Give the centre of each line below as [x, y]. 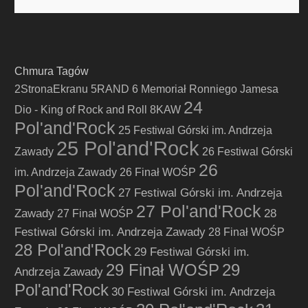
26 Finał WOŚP [158, 172]
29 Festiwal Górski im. [192, 252]
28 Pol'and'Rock [73, 250]
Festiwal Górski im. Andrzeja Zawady [110, 232]
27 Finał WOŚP [95, 213]
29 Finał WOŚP [163, 270]
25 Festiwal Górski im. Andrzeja [195, 130]
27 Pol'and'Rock [199, 211]
